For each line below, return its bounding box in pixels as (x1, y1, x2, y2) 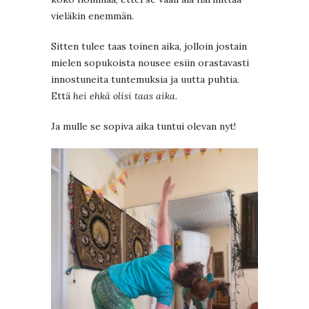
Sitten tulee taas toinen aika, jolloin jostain (51, 39, 247, 52)
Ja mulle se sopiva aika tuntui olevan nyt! (51, 119, 236, 132)
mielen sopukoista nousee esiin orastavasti (51, 56, 249, 69)
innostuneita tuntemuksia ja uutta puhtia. (51, 72, 239, 86)
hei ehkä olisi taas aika (73, 89, 175, 102)
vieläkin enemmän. (51, 9, 134, 22)
